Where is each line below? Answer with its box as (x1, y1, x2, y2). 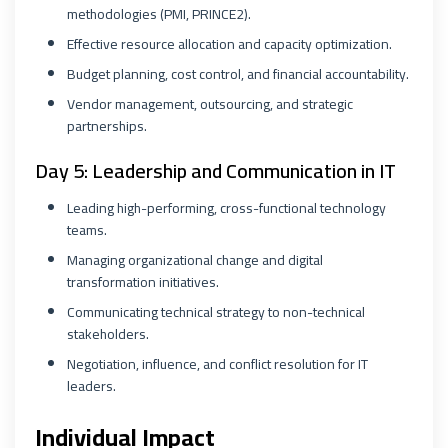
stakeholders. (67, 321, 149, 347)
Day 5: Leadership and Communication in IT (35, 152, 396, 189)
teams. (67, 217, 107, 243)
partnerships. (67, 113, 147, 139)
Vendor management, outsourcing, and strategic (67, 91, 353, 117)
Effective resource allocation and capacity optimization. (67, 31, 392, 57)
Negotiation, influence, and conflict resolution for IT (67, 351, 368, 377)
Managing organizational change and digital (67, 247, 323, 273)
